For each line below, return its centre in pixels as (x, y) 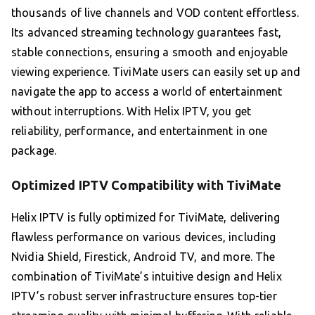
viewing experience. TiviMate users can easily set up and (156, 72)
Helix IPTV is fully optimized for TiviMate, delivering (146, 218)
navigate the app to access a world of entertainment (147, 92)
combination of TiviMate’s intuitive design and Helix (147, 277)
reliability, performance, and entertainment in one (140, 131)
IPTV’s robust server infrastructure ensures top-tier (144, 296)
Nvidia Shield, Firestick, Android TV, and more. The (143, 257)
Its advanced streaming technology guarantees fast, (147, 33)
